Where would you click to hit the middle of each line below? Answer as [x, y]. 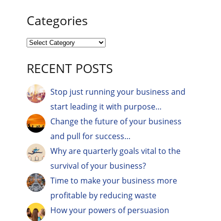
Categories [57, 20]
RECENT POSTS [70, 68]
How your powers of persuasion [110, 210]
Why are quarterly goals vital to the [116, 151]
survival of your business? [98, 166]
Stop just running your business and [118, 92]
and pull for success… [91, 136]
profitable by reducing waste [104, 195]
